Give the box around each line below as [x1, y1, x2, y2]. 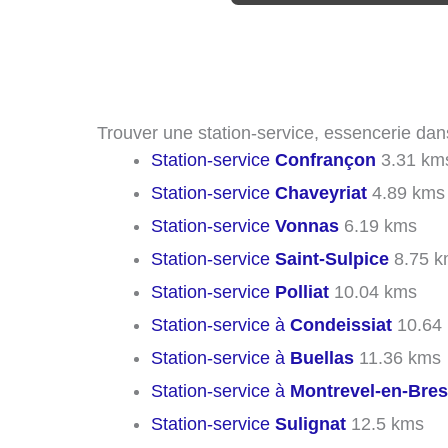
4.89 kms [367, 182, 445, 203]
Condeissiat [290, 314, 392, 335]
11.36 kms [354, 347, 441, 368]
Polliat [275, 281, 329, 302]
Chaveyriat [275, 182, 367, 203]
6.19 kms [339, 215, 417, 236]
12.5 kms [346, 413, 424, 434]
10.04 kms [329, 281, 417, 302]
